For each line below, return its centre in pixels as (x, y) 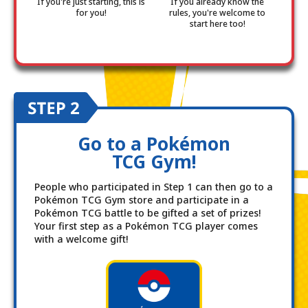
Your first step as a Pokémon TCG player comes (146, 225)
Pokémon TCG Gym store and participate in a (142, 199)
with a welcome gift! (81, 239)
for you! (91, 12)
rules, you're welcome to (217, 12)
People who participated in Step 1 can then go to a (154, 186)
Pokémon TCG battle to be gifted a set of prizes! (147, 212)
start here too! (217, 23)
